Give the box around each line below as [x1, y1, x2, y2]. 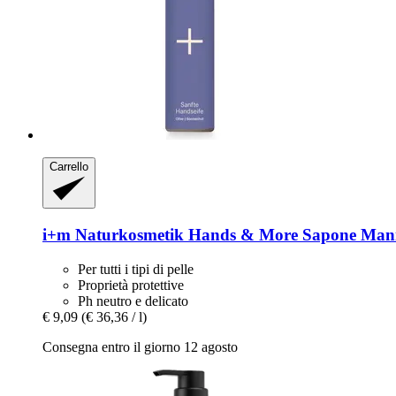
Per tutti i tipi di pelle [78, 261, 194, 277]
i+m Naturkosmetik [42, 225, 184, 245]
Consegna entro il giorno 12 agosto [42, 339, 238, 354]
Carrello [49, 160, 88, 174]
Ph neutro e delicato [78, 293, 188, 308]
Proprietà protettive [78, 277, 184, 293]
